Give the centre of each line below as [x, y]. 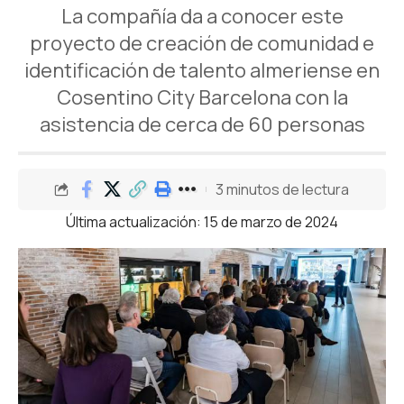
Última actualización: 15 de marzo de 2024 [202, 222]
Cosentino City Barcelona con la [202, 97]
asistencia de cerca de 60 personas [202, 124]
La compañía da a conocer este [202, 16]
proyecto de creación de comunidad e [202, 43]
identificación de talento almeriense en [202, 70]
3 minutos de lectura [282, 189]
